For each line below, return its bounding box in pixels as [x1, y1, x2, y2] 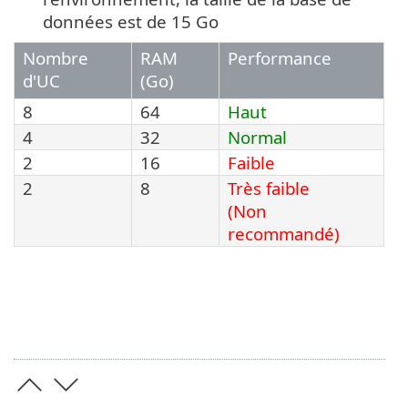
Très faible [228, 177, 310, 200]
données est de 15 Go [43, 10, 219, 34]
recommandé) [228, 222, 340, 246]
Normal [228, 126, 287, 149]
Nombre [23, 46, 88, 70]
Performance [228, 46, 331, 70]
